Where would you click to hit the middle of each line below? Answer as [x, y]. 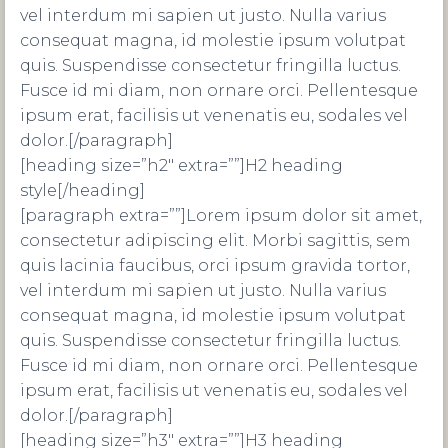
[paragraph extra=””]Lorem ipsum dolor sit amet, [221, 215]
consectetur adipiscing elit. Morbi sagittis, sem [215, 240]
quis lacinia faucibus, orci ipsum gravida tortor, [215, 265]
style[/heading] [82, 190]
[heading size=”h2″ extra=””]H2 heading [181, 165]
